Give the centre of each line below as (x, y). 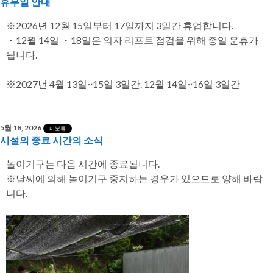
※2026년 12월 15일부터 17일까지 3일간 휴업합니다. (120, 26)
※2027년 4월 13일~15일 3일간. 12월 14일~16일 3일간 (123, 84)
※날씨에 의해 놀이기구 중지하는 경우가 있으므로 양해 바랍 (134, 179)
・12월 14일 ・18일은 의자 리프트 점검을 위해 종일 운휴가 (132, 40)
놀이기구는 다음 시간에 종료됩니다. (83, 164)
